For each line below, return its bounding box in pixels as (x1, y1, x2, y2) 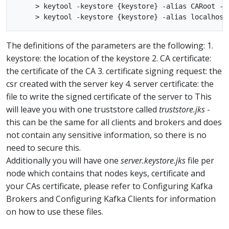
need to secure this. (6, 142, 81, 153)
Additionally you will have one (6, 155, 121, 166)
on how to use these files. (6, 206, 103, 217)
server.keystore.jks (121, 155, 186, 166)
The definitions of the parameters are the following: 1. (6, 40, 213, 51)
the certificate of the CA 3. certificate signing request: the (6, 65, 222, 77)
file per (186, 155, 214, 166)
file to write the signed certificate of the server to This (6, 91, 212, 102)
